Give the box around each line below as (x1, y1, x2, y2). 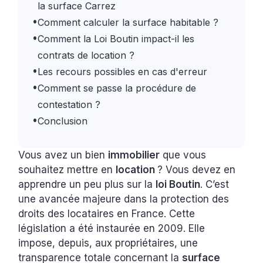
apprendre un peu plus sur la (18, 178, 156, 191)
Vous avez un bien (18, 149, 109, 161)
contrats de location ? (38, 49, 138, 62)
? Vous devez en (157, 164, 236, 176)
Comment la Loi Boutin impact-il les (38, 33, 195, 45)
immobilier (108, 149, 160, 161)
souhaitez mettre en (18, 164, 116, 176)
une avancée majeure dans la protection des (18, 193, 230, 205)
